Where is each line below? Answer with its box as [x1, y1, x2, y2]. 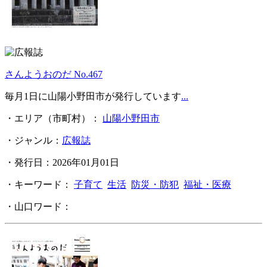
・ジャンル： [5, 135, 62, 146]
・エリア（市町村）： [5, 113, 103, 124]
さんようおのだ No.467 [5, 69, 103, 80]
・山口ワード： [5, 201, 74, 212]
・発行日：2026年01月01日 [5, 157, 119, 168]
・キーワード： [5, 179, 74, 190]
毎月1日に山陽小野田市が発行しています [5, 91, 181, 102]
